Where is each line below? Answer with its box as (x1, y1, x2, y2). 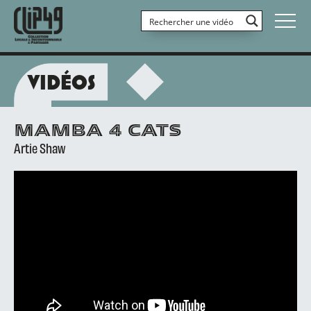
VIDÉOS (28, 69, 95, 94)
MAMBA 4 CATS (14, 123, 182, 140)
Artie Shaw (14, 139, 65, 155)
